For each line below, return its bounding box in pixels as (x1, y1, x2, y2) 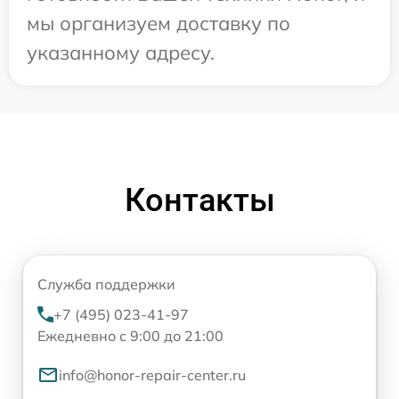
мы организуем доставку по (27, 11, 290, 36)
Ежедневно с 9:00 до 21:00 (37, 327, 224, 345)
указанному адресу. (27, 40, 215, 65)
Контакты (124, 182, 275, 219)
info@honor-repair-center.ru (59, 366, 246, 384)
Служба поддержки (37, 275, 175, 293)
